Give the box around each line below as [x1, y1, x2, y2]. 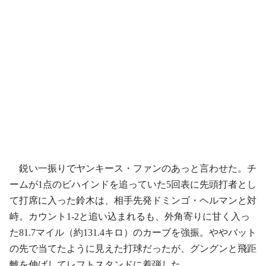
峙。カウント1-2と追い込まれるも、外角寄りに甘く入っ [9, 211, 250, 221]
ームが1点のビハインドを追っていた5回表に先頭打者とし [9, 179, 256, 189]
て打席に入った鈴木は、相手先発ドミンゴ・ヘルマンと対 [9, 195, 256, 205]
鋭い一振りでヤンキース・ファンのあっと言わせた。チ [9, 163, 256, 173]
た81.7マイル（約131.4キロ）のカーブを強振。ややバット [9, 227, 256, 237]
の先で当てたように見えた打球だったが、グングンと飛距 [9, 243, 256, 254]
